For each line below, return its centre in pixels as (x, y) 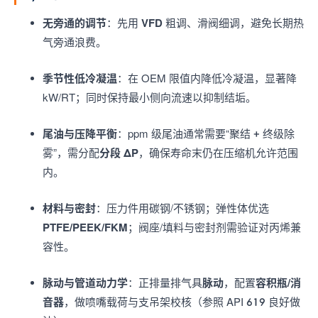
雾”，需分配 (71, 153)
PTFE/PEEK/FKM (85, 227)
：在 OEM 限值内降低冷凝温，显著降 (207, 78)
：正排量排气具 (165, 283)
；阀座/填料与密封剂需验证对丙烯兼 (214, 227)
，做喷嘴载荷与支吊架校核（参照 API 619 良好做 (182, 302)
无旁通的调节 (75, 23)
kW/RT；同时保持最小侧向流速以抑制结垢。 (149, 97)
